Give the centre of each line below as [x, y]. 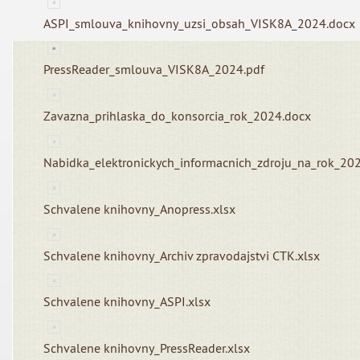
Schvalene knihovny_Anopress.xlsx [140, 209]
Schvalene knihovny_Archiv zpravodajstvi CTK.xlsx [182, 255]
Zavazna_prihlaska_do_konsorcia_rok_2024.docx [178, 116]
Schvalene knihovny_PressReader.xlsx [147, 348]
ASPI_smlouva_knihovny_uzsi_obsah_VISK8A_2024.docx [200, 23]
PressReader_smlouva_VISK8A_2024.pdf [154, 70]
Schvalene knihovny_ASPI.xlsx [127, 302]
